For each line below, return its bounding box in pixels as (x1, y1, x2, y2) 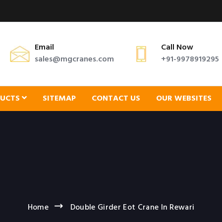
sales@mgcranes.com (35, 53, 114, 66)
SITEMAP (43, 92, 76, 105)
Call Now (161, 41, 193, 54)
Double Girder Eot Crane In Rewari (70, 201, 195, 214)
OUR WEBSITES (156, 92, 212, 105)
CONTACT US (92, 92, 140, 105)
